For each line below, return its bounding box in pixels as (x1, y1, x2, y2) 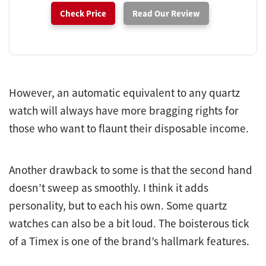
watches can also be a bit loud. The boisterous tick (9, 216, 249, 230)
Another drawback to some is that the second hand (9, 162, 252, 177)
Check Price (60, 7, 106, 19)
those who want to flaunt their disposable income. (9, 121, 249, 135)
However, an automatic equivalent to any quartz (9, 85, 240, 100)
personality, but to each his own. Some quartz (9, 198, 227, 213)
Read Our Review (132, 7, 200, 19)
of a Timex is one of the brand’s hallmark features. (9, 233, 249, 248)
